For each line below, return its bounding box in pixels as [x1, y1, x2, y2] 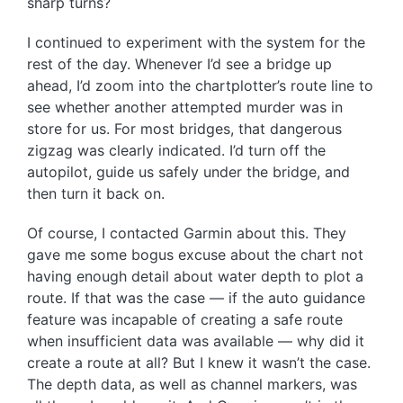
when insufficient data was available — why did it [27, 332, 364, 351]
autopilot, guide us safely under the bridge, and [27, 163, 350, 182]
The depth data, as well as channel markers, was [27, 375, 357, 394]
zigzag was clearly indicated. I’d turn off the [27, 141, 326, 160]
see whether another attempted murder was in [27, 98, 343, 117]
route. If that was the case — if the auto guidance [27, 289, 365, 308]
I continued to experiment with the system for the [27, 33, 365, 52]
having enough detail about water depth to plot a [27, 267, 363, 286]
